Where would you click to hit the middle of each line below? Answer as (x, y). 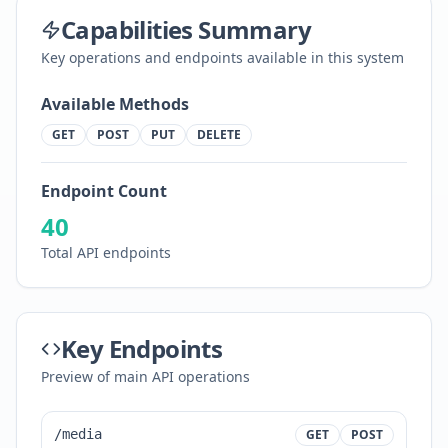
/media (78, 434)
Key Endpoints (142, 348)
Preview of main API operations (145, 376)
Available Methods (115, 104)
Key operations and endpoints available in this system (222, 57)
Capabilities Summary (186, 29)
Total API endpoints (106, 252)
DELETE (219, 134)
